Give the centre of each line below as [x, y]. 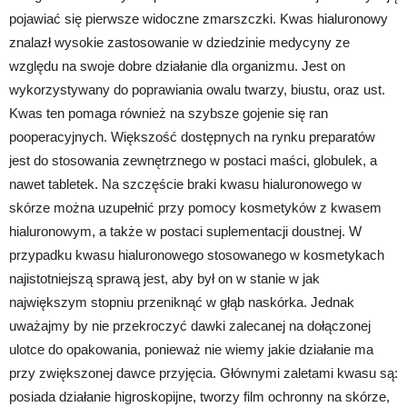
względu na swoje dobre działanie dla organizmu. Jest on [177, 65]
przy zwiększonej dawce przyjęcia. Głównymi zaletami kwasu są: [203, 372]
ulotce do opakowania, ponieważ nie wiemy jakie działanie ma [191, 349]
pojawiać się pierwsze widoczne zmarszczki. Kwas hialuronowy [199, 18]
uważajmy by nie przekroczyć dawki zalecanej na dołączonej [190, 325]
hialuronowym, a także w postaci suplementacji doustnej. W [185, 231]
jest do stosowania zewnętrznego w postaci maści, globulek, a [193, 160]
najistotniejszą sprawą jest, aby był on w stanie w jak [164, 278]
